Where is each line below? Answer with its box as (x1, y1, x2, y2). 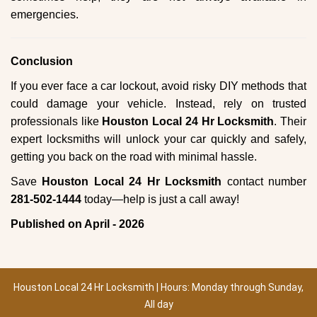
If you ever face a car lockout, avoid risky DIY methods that (11, 80, 306, 92)
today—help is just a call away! (81, 193, 239, 205)
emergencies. (11, 8, 79, 21)
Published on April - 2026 (11, 218, 144, 230)
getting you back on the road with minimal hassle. (11, 151, 257, 163)
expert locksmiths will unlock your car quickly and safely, (11, 133, 306, 145)
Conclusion (11, 55, 73, 67)
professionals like (11, 115, 103, 127)
